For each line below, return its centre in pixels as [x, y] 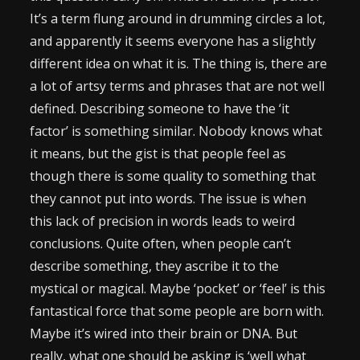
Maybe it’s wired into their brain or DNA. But [164, 333]
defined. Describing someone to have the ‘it [160, 108]
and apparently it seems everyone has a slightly [173, 41]
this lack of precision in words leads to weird [163, 221]
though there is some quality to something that [173, 176]
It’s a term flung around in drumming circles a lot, [178, 18]
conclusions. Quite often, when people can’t [161, 243]
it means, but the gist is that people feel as [158, 153]
